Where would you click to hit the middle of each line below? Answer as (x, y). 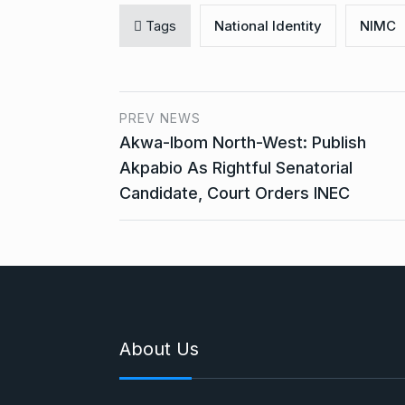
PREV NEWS (160, 118)
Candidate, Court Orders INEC (235, 193)
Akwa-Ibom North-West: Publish (243, 142)
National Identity (268, 25)
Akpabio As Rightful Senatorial (236, 167)
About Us (159, 348)
